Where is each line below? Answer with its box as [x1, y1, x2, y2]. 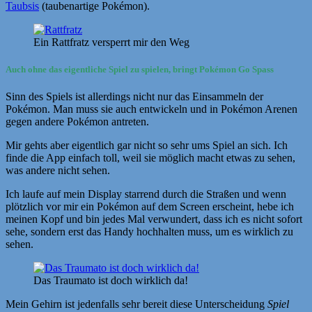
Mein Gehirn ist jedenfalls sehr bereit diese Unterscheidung [6, 298, 267, 311]
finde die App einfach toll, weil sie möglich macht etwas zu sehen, [6, 152, 295, 164]
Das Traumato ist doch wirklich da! [33, 274, 188, 287]
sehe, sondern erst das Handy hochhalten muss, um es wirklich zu [6, 226, 293, 238]
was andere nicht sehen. [6, 164, 110, 177]
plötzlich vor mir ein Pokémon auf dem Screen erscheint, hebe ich [6, 201, 294, 213]
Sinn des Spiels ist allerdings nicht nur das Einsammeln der [6, 91, 263, 103]
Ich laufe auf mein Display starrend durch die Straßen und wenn [6, 188, 286, 201]
